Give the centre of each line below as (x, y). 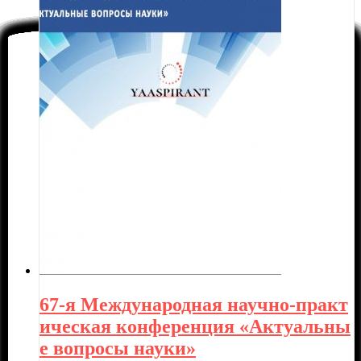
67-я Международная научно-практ (194, 304)
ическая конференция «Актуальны (195, 326)
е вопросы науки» (118, 348)
